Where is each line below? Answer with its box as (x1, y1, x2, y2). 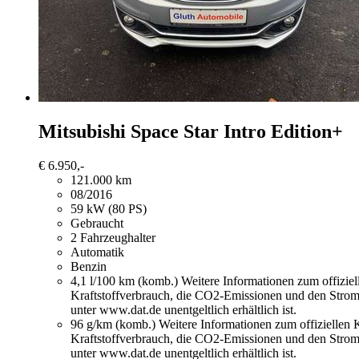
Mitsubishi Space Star (38, 120, 219, 142)
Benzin (71, 259, 107, 273)
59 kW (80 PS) (71, 201, 147, 216)
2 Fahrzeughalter (71, 230, 155, 244)
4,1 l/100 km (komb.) (71, 273, 181, 288)
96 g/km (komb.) (71, 317, 159, 331)
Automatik (71, 244, 124, 259)
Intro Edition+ (224, 120, 343, 142)
